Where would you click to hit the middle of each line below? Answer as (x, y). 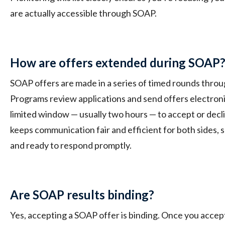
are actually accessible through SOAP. (83, 13)
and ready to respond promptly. (71, 145)
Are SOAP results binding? (82, 195)
